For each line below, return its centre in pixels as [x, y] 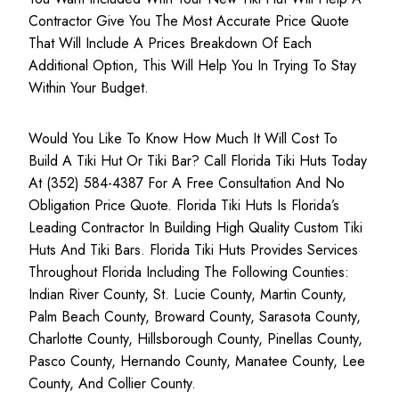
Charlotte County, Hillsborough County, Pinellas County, [195, 339]
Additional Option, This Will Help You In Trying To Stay [192, 66]
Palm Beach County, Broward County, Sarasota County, [195, 317]
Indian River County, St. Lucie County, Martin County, [187, 295]
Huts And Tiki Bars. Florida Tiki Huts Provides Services [193, 250]
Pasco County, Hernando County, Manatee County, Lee [197, 362]
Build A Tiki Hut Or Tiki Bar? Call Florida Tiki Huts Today [198, 161]
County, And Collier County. [112, 384]
